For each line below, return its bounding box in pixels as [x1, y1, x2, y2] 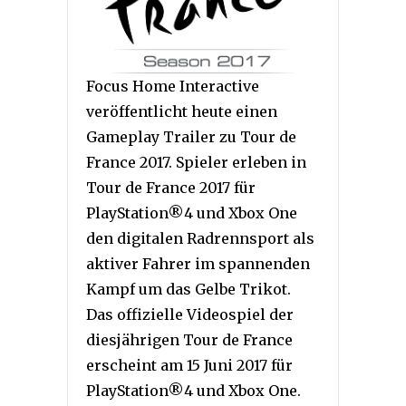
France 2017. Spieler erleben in [86, 153, 306, 171]
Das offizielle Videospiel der [86, 305, 294, 324]
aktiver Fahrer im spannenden [86, 255, 310, 273]
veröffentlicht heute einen [86, 102, 277, 121]
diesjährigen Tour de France [86, 331, 293, 349]
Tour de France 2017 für [86, 179, 256, 197]
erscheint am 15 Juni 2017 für [86, 356, 293, 374]
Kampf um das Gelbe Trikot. [86, 280, 291, 298]
